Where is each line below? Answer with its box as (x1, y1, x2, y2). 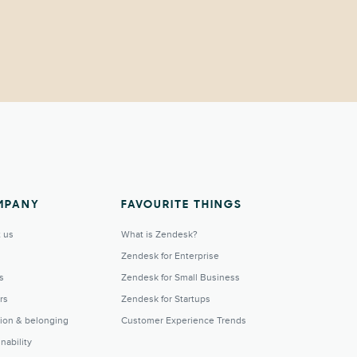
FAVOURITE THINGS (121, 199, 242, 211)
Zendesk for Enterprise (121, 250, 219, 262)
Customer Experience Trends (121, 315, 246, 327)
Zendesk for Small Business (121, 272, 240, 284)
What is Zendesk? (121, 229, 198, 241)
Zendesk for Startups (121, 293, 210, 305)
